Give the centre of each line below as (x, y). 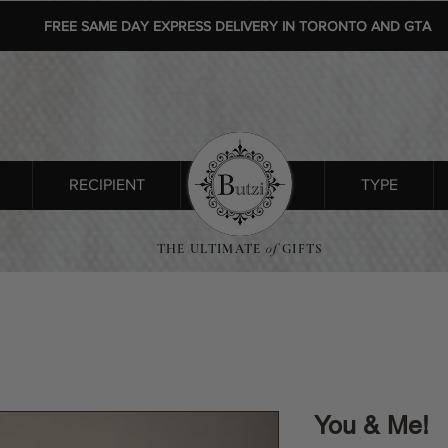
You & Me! (371, 426)
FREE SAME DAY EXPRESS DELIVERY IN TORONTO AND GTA (237, 26)
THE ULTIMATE (209, 249)
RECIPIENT (106, 185)
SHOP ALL (252, 185)
